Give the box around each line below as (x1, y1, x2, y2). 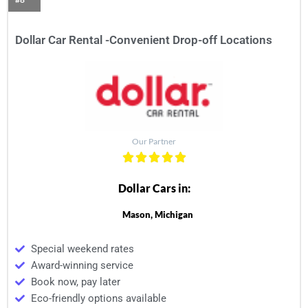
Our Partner (132, 136, 176, 147)
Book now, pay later (30, 276, 120, 289)
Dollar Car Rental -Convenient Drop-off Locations (15, 33, 272, 47)
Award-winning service (30, 259, 133, 272)
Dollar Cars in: (118, 181, 190, 195)
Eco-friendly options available (30, 292, 166, 305)
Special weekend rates (30, 243, 134, 256)
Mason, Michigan (122, 209, 193, 221)
